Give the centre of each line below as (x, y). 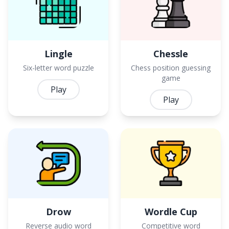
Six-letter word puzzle (58, 68)
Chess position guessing (171, 68)
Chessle (171, 54)
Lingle (58, 54)
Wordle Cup (171, 211)
